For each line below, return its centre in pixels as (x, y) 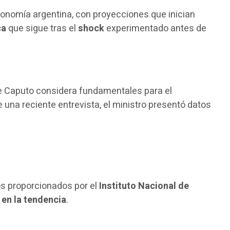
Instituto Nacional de (144, 186)
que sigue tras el (42, 28)
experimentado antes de (156, 28)
